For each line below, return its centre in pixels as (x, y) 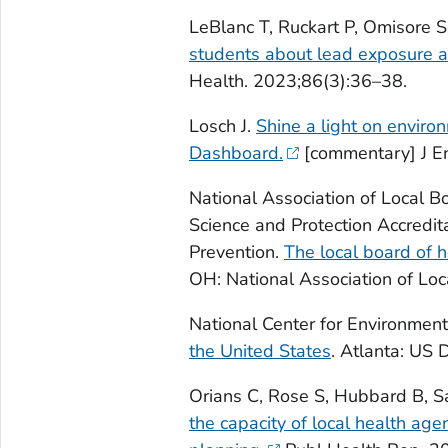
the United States (259, 350)
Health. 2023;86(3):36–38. (297, 80)
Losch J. (222, 125)
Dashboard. (235, 152)
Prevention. (236, 251)
